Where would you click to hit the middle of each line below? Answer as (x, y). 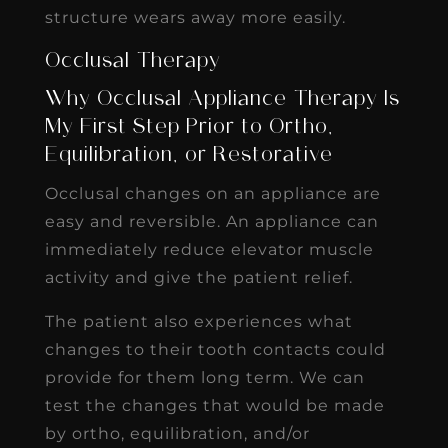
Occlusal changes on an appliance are (212, 193)
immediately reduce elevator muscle (209, 249)
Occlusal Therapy (132, 61)
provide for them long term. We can (204, 377)
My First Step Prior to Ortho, (189, 127)
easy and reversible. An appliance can (211, 221)
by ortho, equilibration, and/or (177, 433)
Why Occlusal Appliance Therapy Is (222, 99)
